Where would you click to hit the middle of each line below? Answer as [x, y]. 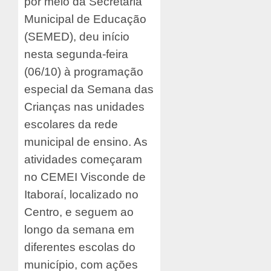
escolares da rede [71, 124]
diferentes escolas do [80, 247]
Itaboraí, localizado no [81, 194]
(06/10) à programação [84, 71]
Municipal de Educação [85, 19]
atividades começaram [83, 159]
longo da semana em [79, 229]
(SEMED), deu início [77, 36]
